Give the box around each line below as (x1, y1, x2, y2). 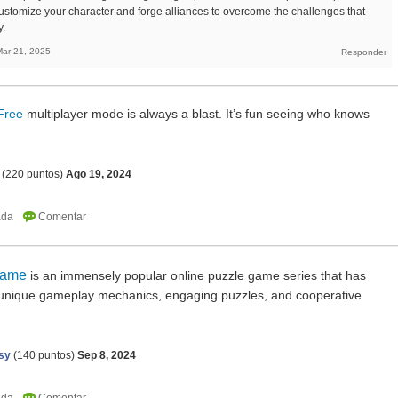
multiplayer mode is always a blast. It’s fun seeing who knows (23, 107, 370, 122)
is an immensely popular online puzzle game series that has (27, 268, 366, 283)
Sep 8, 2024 (77, 349, 136, 362)
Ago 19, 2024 (66, 168, 131, 181)
